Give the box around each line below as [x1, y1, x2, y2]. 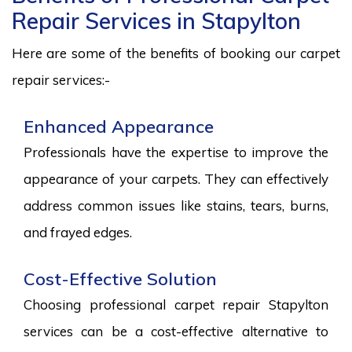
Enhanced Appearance [24, 115, 214, 137]
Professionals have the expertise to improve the [24, 143, 328, 160]
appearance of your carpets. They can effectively [24, 170, 328, 187]
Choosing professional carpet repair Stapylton [24, 295, 328, 313]
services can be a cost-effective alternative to [24, 322, 328, 339]
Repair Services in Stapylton [12, 6, 301, 35]
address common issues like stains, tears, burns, [24, 196, 328, 214]
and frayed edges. [24, 223, 132, 240]
